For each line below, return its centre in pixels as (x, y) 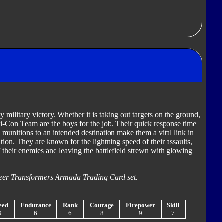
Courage (102, 205)
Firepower (140, 205)
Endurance (35, 205)
